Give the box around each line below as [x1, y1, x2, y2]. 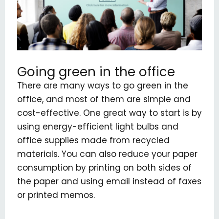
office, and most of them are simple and [17, 93, 191, 105]
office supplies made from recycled [17, 134, 170, 146]
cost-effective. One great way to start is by [17, 107, 202, 119]
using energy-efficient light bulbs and [17, 120, 178, 132]
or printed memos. [17, 189, 95, 201]
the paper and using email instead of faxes [17, 175, 201, 187]
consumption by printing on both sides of [17, 161, 192, 174]
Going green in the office [17, 63, 175, 81]
